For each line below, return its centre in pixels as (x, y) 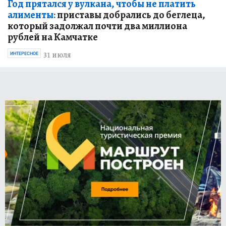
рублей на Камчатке (53, 37)
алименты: (32, 15)
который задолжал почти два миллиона (97, 26)
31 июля (57, 55)
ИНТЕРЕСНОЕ (24, 53)
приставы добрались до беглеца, (130, 15)
